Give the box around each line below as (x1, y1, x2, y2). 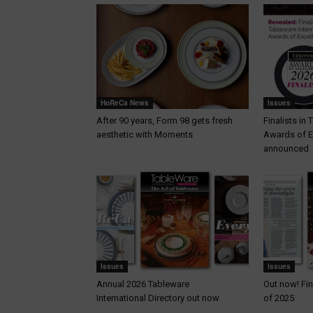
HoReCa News (101, 98, 149, 108)
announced (263, 143, 309, 154)
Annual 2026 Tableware (96, 279, 189, 290)
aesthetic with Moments (96, 129, 193, 140)
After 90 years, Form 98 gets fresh (96, 115, 233, 126)
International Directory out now (96, 293, 221, 304)
